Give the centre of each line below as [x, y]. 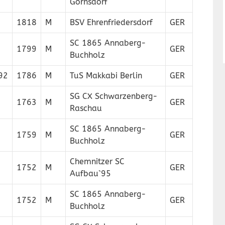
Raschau [86, 108]
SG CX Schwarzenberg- [114, 96]
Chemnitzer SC [97, 161]
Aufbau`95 [90, 174]
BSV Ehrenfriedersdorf [111, 22]
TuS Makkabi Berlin [106, 76]
